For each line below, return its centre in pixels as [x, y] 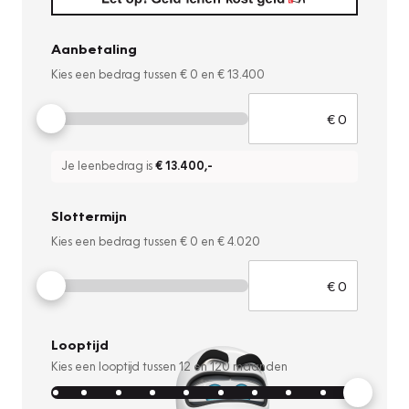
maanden [259, 367]
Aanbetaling [94, 49]
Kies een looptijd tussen [115, 367]
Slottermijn [89, 216]
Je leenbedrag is [109, 166]
